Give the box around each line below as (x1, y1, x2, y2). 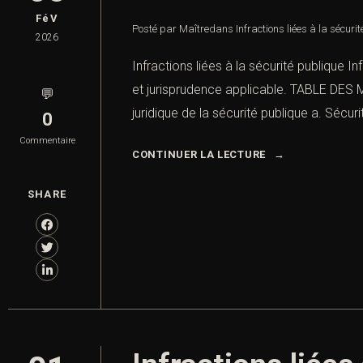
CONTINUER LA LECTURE (132, 148, 266, 161)
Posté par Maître (132, 23, 209, 36)
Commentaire (19, 135, 75, 147)
